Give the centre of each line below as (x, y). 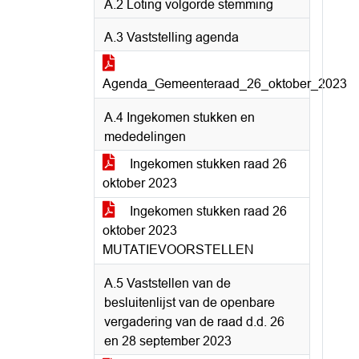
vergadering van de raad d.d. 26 (194, 322)
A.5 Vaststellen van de (167, 283)
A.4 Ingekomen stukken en (179, 117)
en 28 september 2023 (168, 341)
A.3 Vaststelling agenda (171, 37)
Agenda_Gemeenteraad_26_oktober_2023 (225, 84)
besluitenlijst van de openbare (190, 303)
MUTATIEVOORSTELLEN (178, 250)
